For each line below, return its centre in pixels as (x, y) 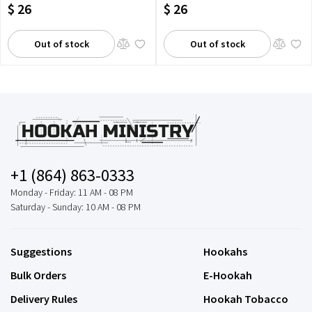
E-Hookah (228, 275)
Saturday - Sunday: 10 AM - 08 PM (76, 207)
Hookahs (225, 251)
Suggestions (41, 251)
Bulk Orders (38, 275)
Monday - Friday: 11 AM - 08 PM (72, 192)
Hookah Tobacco (246, 299)
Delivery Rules (44, 299)
